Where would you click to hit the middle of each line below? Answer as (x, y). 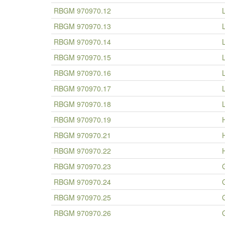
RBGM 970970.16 (82, 73)
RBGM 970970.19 (82, 120)
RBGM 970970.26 (82, 213)
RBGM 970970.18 (82, 104)
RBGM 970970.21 (82, 135)
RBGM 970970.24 (82, 182)
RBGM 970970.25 (82, 197)
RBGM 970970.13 (82, 26)
